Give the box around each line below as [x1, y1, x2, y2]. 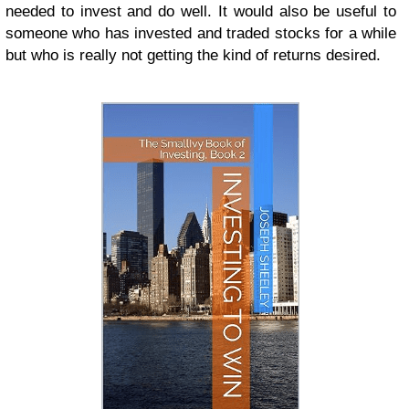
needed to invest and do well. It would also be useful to [5, 2, 396, 20]
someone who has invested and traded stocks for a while [5, 24, 396, 42]
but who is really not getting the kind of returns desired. [5, 46, 381, 64]
